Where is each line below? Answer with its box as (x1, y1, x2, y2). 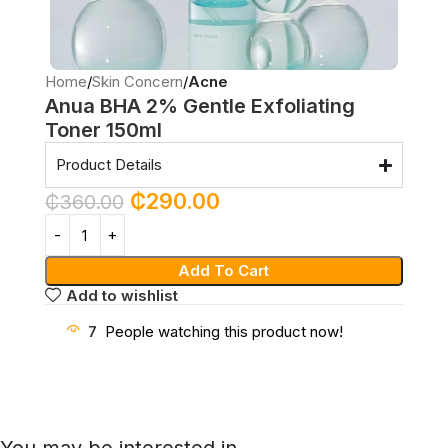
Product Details (55, 155, 162, 175)
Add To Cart (178, 261, 270, 281)
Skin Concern (91, 72, 183, 92)
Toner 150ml (44, 118, 162, 143)
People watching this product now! (104, 321, 343, 341)
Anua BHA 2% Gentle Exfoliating (44, 94, 355, 119)
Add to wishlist (66, 285, 179, 305)
